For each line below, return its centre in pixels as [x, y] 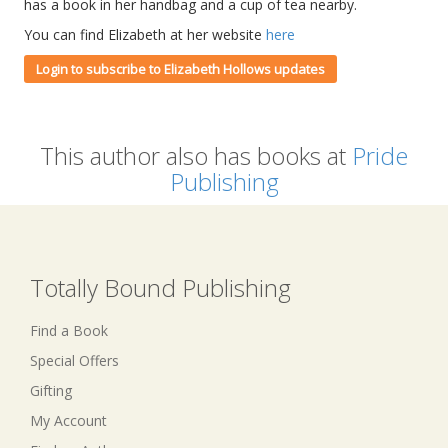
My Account [68, 420]
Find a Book [69, 330]
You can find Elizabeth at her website [144, 34]
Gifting [51, 390]
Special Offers [74, 360]
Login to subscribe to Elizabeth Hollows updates [180, 68]
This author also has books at [196, 155]
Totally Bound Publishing [160, 287]
